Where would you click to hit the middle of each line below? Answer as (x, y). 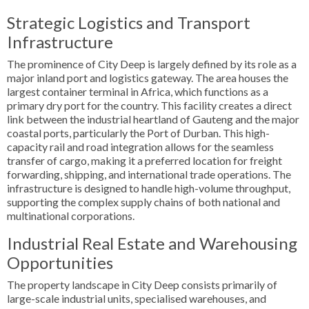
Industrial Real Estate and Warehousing (152, 243)
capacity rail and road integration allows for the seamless (140, 147)
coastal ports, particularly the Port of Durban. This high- (138, 133)
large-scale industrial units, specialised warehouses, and (137, 298)
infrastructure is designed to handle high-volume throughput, (149, 188)
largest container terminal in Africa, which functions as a (138, 91)
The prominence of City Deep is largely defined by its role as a (152, 64)
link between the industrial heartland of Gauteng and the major (153, 119)
